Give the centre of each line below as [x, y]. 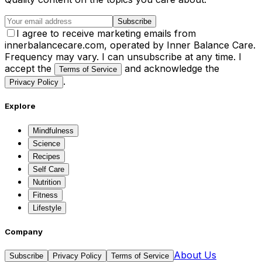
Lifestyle [47, 208]
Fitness [45, 195]
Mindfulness [53, 130]
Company [24, 231]
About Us [195, 255]
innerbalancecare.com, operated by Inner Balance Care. [130, 45]
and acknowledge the [170, 69]
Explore [20, 106]
